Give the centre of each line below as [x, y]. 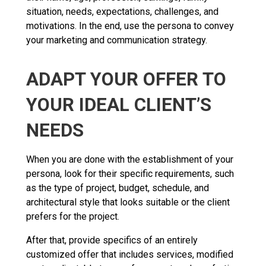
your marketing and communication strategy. [117, 40]
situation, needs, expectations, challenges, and [122, 11]
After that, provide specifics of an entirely [112, 240]
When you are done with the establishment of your [130, 159]
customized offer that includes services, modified [130, 254]
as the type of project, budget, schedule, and [118, 188]
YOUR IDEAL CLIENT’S [119, 104]
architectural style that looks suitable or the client [128, 202]
